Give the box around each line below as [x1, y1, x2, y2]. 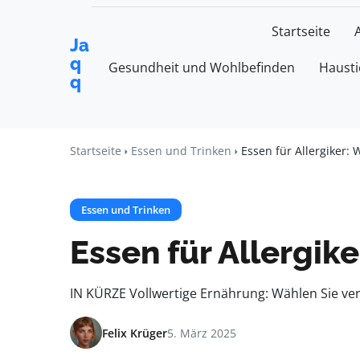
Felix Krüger [102, 325, 167, 341]
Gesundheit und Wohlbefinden [108, 59, 295, 76]
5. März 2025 [167, 325, 236, 341]
